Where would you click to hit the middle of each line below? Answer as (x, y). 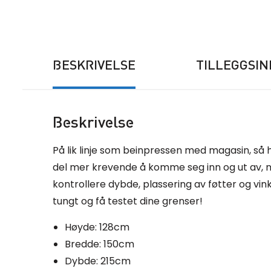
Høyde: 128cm (97, 227)
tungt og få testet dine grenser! (128, 201)
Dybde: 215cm (98, 261)
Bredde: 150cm (100, 244)
